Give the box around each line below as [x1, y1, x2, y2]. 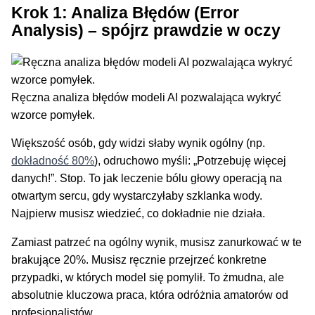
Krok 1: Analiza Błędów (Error [11, 3, 240, 22]
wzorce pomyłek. [11, 108, 96, 121]
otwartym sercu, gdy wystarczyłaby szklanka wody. [11, 190, 263, 202]
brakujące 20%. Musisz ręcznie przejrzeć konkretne [11, 253, 267, 266]
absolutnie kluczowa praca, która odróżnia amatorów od [11, 288, 289, 301]
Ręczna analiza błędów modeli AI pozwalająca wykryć [11, 91, 282, 103]
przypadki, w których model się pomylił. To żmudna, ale [11, 271, 285, 283]
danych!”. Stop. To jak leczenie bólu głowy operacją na [11, 172, 283, 185]
